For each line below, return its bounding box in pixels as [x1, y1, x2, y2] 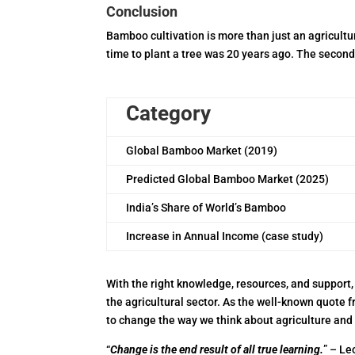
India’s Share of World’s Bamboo [126, 201, 287, 214]
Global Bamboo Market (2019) [126, 144, 278, 157]
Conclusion [106, 3, 178, 20]
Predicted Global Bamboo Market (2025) [126, 173, 330, 185]
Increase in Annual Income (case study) [126, 230, 324, 242]
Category [126, 101, 212, 125]
